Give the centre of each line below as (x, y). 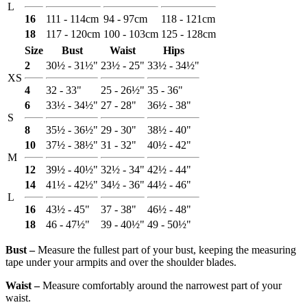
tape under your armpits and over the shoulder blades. (121, 262)
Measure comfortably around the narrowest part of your (161, 285)
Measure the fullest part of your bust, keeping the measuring (165, 249)
